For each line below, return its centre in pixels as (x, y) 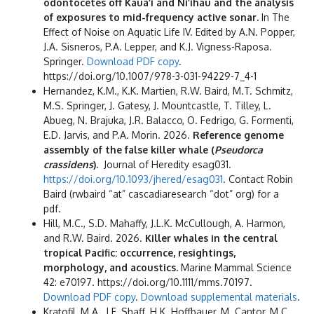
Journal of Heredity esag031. (166, 165)
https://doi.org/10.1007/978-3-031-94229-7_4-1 (150, 76)
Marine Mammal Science (236, 268)
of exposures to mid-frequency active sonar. (152, 18)
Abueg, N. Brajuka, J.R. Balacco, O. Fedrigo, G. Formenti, (169, 121)
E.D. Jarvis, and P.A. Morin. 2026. (118, 135)
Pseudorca (239, 150)
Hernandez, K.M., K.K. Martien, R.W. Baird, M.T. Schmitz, (168, 91)
